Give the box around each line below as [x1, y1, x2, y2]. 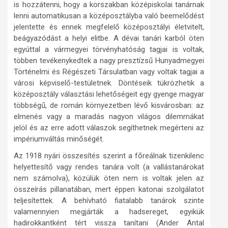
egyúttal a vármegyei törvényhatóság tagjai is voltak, [14, 45, 204, 54]
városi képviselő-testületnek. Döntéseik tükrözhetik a [14, 78, 204, 88]
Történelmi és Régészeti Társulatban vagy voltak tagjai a [14, 67, 204, 77]
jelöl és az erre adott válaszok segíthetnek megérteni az [14, 123, 204, 133]
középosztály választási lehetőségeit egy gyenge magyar [14, 90, 204, 99]
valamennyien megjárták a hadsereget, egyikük [14, 207, 204, 217]
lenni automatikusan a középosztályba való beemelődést [14, 11, 204, 21]
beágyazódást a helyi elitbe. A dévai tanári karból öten [14, 34, 204, 43]
